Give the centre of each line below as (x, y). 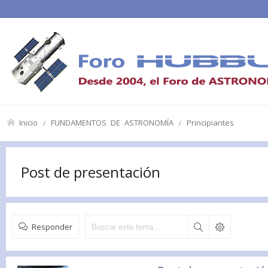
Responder (52, 226)
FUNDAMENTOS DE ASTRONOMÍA (112, 122)
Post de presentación (91, 172)
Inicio (28, 122)
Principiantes (210, 122)
